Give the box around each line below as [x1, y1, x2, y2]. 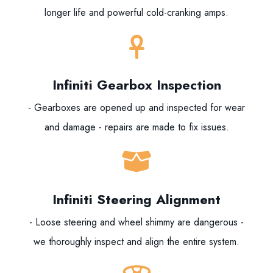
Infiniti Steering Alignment [52, 190, 221, 209]
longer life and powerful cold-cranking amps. [44, 5, 229, 19]
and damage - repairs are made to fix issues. [44, 120, 229, 134]
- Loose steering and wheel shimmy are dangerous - [29, 215, 244, 229]
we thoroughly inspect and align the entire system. [34, 235, 239, 249]
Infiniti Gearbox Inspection [52, 75, 221, 94]
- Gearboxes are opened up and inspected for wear [28, 101, 245, 115]
